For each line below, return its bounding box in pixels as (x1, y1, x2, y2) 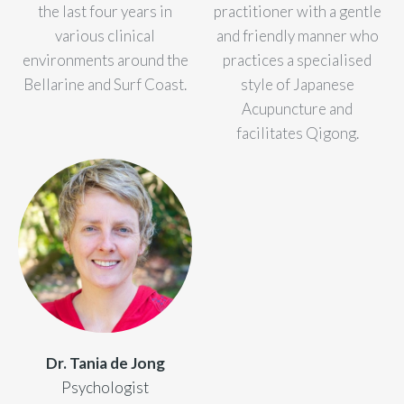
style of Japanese (240, 75, 354, 94)
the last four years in (38, 2, 172, 21)
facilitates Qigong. (235, 124, 359, 142)
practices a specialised (223, 50, 372, 69)
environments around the (22, 50, 188, 69)
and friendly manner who (216, 26, 379, 45)
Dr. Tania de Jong (45, 353, 165, 372)
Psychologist (61, 378, 149, 397)
